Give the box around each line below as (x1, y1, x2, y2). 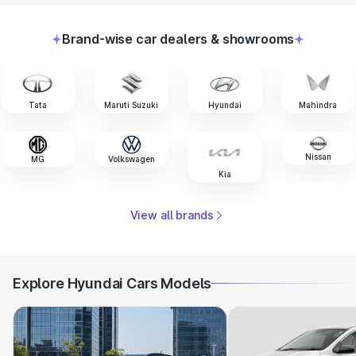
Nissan (304, 152, 331, 162)
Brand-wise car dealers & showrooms (61, 31, 295, 47)
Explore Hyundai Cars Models (13, 274, 212, 292)
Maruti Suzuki (104, 99, 159, 110)
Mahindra (299, 99, 338, 110)
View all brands (130, 207, 214, 222)
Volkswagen (107, 153, 155, 164)
